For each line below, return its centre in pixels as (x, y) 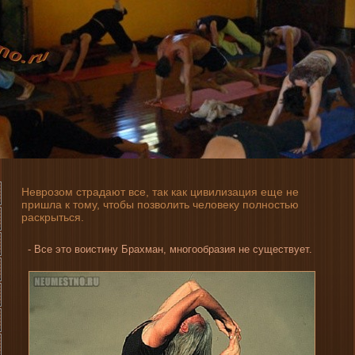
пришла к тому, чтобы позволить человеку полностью (160, 205)
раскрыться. (53, 218)
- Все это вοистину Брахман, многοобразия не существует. (167, 249)
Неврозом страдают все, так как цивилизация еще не (160, 192)
